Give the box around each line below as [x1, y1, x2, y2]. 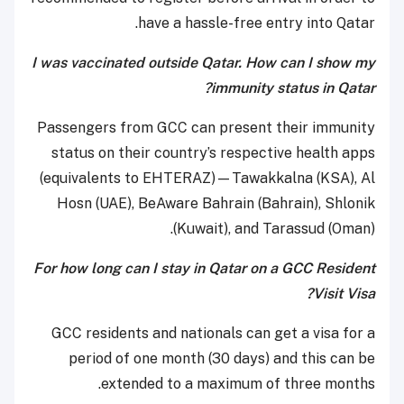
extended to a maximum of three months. [101, 375, 375, 393]
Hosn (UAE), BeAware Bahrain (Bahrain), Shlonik [57, 195, 375, 213]
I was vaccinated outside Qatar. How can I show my [32, 54, 375, 72]
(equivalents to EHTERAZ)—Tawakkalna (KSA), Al [40, 170, 375, 188]
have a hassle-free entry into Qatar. [138, 14, 375, 32]
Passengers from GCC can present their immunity [37, 119, 375, 137]
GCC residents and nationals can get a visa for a [51, 325, 375, 343]
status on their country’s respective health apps [51, 144, 375, 162]
